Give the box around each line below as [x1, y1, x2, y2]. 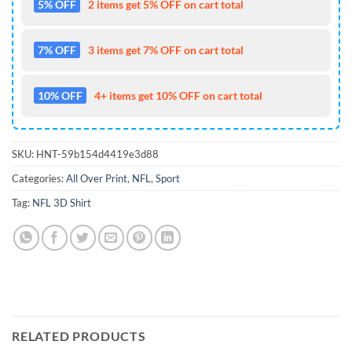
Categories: [12, 172, 66, 185]
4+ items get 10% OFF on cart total [94, 89, 262, 103]
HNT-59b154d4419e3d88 [36, 148, 159, 161]
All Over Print [66, 172, 127, 185]
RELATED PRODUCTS [12, 328, 146, 344]
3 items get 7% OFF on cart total [88, 43, 244, 57]
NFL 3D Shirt [32, 196, 91, 210]
